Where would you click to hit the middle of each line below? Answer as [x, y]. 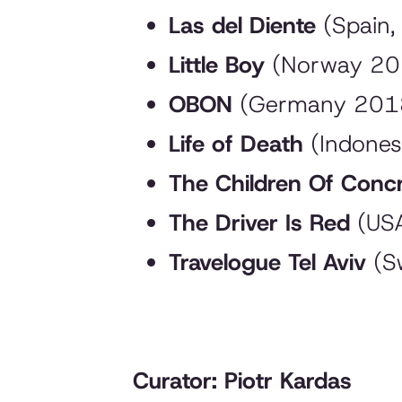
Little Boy [216, 65]
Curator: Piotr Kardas [242, 381]
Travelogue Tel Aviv [267, 262]
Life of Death [236, 144]
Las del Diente [242, 26]
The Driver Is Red [259, 223]
